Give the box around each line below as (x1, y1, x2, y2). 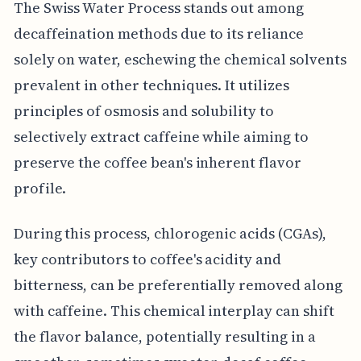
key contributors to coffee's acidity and (13, 249, 281, 270)
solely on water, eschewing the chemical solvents (13, 49, 346, 70)
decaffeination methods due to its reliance (13, 23, 304, 44)
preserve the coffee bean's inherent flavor (13, 152, 301, 173)
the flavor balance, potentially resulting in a (13, 326, 316, 347)
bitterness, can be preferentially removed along (13, 275, 342, 296)
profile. (13, 178, 67, 199)
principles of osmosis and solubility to (13, 101, 274, 122)
